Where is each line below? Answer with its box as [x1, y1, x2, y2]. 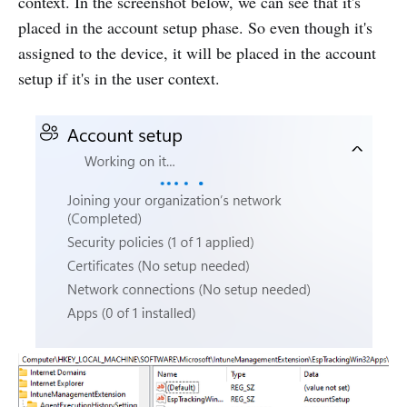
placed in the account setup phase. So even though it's [18, 16, 372, 39]
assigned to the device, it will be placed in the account [18, 42, 376, 65]
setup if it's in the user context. [18, 67, 220, 90]
